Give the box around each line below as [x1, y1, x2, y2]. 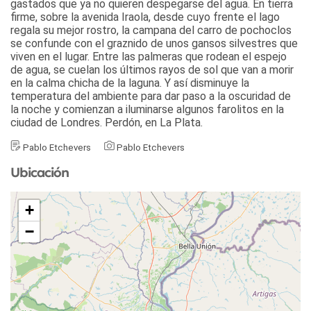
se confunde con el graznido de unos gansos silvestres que [10, 37, 298, 51]
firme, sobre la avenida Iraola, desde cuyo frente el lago [10, 10, 280, 24]
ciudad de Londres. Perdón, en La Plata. [10, 116, 203, 130]
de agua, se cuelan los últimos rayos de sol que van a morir [10, 63, 294, 77]
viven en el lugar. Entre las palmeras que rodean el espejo [10, 50, 287, 64]
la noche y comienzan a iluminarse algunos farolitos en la [10, 103, 284, 117]
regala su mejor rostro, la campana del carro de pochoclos [10, 24, 292, 37]
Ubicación [10, 164, 69, 181]
